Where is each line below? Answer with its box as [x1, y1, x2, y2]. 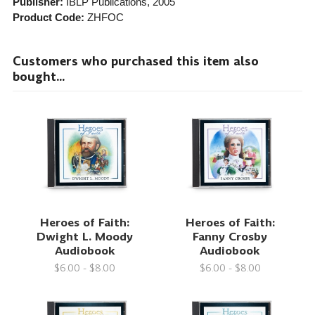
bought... [12, 68, 65, 86]
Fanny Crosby [193, 228, 268, 245]
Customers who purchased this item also [12, 53, 259, 70]
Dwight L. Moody [37, 228, 134, 245]
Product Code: [12, 11, 84, 24]
